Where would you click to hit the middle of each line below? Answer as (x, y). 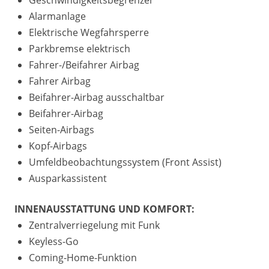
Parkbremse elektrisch (80, 49)
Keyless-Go (54, 242)
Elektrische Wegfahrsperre (89, 33)
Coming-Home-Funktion (83, 258)
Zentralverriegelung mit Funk (94, 225)
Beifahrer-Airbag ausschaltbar (97, 98)
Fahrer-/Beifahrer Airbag (84, 65)
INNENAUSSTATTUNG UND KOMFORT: (104, 209)
